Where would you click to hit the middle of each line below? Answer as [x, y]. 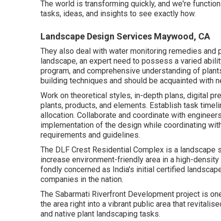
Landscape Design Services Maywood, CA [125, 36]
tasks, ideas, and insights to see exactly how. [118, 13]
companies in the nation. [82, 179]
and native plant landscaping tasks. [100, 214]
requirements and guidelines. [90, 135]
